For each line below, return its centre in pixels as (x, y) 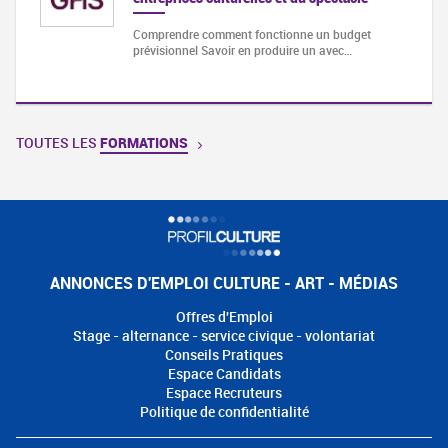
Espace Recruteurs (224, 393)
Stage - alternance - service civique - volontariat (224, 336)
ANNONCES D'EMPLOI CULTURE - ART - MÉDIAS (224, 283)
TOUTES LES (58, 143)
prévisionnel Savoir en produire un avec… (242, 50)
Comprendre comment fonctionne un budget (251, 34)
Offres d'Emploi (224, 317)
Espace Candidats (224, 374)
